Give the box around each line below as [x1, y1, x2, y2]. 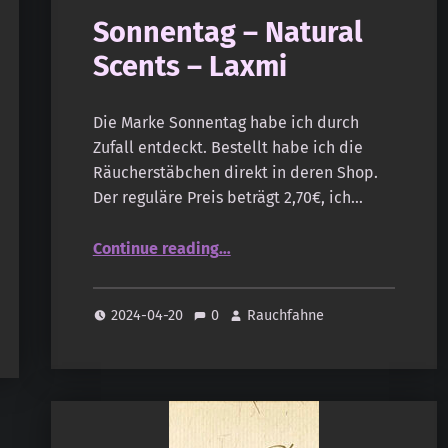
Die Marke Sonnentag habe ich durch [92, 113, 359, 133]
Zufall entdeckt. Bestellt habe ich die [92, 138, 363, 158]
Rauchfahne [247, 305, 325, 324]
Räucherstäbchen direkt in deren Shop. [92, 163, 378, 183]
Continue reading [92, 239, 219, 259]
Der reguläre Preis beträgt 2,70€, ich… [92, 188, 363, 208]
